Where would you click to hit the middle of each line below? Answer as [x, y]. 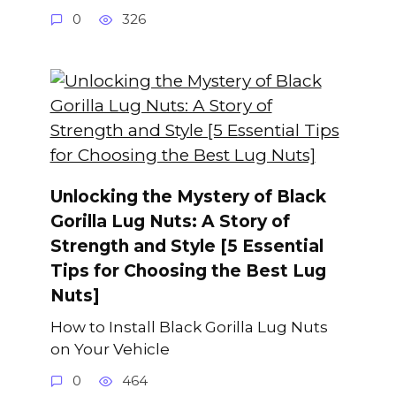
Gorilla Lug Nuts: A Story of [170, 222]
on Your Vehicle [110, 348]
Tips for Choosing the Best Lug [188, 271]
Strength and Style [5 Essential [187, 247]
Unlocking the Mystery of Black [188, 197]
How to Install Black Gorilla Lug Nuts [189, 326]
